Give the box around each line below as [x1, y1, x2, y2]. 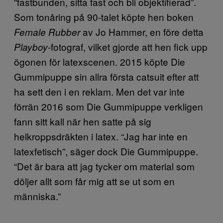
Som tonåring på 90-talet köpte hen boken [14, 10, 194, 23]
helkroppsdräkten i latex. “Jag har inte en [14, 129, 188, 143]
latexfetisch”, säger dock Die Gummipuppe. [14, 144, 198, 158]
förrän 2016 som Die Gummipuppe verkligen [14, 100, 203, 113]
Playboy [14, 40, 48, 53]
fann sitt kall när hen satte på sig [14, 114, 151, 128]
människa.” [14, 189, 61, 203]
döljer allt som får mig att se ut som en [14, 174, 175, 188]
